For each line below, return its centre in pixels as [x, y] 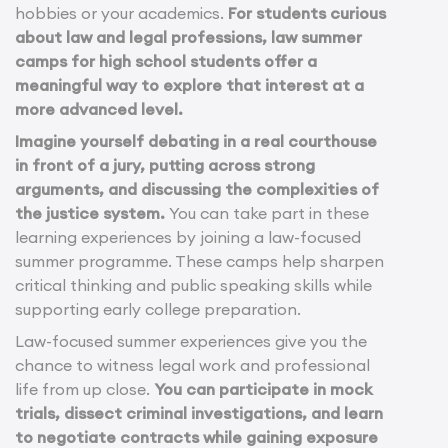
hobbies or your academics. [121, 12]
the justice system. [92, 212]
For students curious [307, 12]
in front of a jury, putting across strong [165, 164]
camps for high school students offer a [166, 60]
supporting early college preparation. [158, 308]
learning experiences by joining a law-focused [188, 236]
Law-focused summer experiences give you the [191, 340]
